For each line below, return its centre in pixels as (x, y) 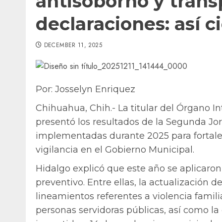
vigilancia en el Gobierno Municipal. (115, 150)
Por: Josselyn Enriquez (85, 89)
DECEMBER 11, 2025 (73, 45)
